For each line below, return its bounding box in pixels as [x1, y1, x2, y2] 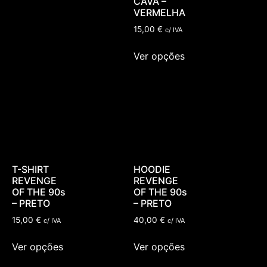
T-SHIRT [12, 163, 49, 176]
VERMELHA [133, 6, 185, 18]
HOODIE [133, 163, 170, 176]
